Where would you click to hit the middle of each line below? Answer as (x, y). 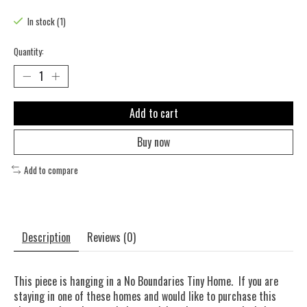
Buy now (153, 142)
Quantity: (29, 51)
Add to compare (51, 170)
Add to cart (153, 113)
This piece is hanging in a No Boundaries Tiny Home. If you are (146, 281)
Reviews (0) (111, 237)
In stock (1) (46, 22)
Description (46, 237)
